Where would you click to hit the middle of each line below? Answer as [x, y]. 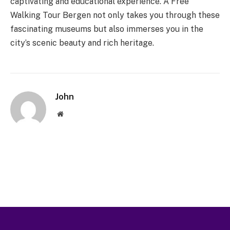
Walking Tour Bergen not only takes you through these [115, 15]
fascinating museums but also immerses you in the [107, 29]
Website [74, 114]
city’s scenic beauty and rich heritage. [82, 43]
